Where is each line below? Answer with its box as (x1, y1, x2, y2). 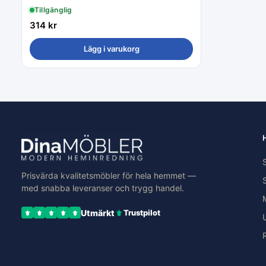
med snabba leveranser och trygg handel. (21, 182, 184, 193)
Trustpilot (123, 207, 160, 217)
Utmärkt (81, 207, 115, 218)
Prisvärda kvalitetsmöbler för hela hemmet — (21, 170, 196, 180)
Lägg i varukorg (83, 43, 140, 53)
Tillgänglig (34, 5, 72, 14)
